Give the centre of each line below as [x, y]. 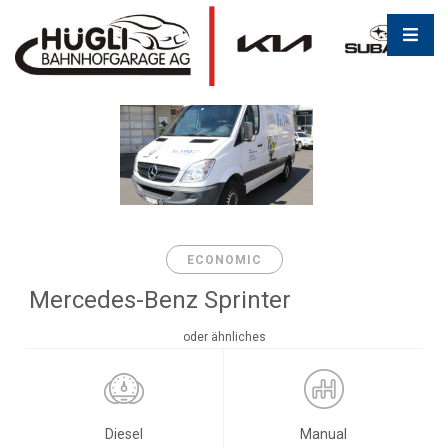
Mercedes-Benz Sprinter [159, 300]
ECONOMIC [224, 260]
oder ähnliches [224, 337]
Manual [323, 434]
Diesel [124, 434]
